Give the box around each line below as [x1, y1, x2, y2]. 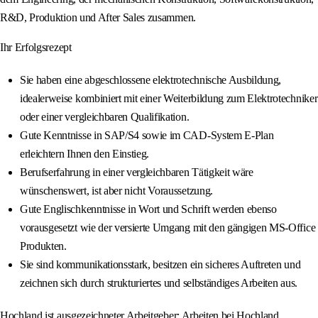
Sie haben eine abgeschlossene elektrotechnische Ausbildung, [20, 74, 282, 87]
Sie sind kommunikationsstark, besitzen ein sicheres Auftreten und [20, 258, 301, 271]
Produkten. [20, 240, 67, 253]
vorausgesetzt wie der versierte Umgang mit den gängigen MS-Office [20, 221, 316, 234]
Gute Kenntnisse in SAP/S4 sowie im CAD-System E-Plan [20, 129, 274, 142]
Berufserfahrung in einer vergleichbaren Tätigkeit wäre [20, 166, 253, 179]
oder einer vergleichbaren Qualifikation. [20, 111, 190, 124]
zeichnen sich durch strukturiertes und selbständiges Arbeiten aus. [20, 277, 297, 290]
